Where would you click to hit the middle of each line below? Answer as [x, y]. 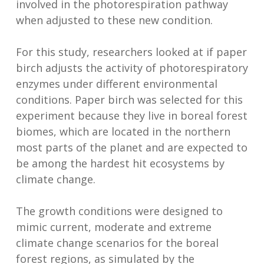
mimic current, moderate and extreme [113, 227]
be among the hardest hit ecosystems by [120, 163]
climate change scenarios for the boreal [117, 242]
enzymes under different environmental [116, 83]
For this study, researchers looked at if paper [131, 52]
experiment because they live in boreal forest [131, 115]
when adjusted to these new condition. [114, 20]
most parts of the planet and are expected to [131, 147]
